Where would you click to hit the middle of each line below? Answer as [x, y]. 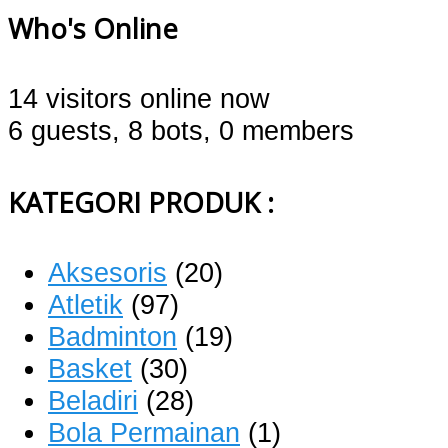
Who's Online [93, 29]
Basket [90, 368]
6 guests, [64, 131]
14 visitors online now [139, 99]
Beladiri [93, 400]
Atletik [85, 304]
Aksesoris [107, 272]
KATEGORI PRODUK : [141, 202]
